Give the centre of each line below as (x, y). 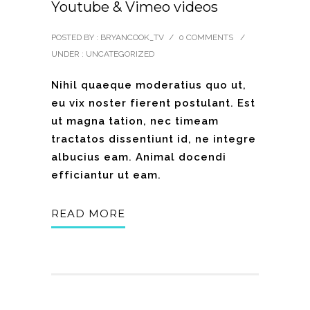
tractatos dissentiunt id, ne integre (154, 139)
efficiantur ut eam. (106, 175)
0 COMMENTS (206, 38)
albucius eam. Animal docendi (139, 157)
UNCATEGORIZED (119, 54)
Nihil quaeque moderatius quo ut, (149, 85)
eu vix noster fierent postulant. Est (153, 103)
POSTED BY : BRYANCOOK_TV (108, 38)
